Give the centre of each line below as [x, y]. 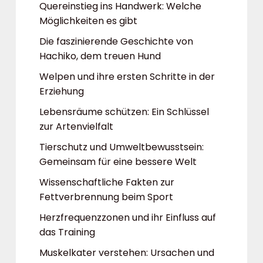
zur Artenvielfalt [76, 127]
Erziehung [62, 91]
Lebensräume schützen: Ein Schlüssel [124, 112]
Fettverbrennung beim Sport [106, 197]
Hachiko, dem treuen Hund [100, 56]
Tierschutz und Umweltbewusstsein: [122, 147]
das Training [67, 232]
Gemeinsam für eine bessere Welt [118, 162]
